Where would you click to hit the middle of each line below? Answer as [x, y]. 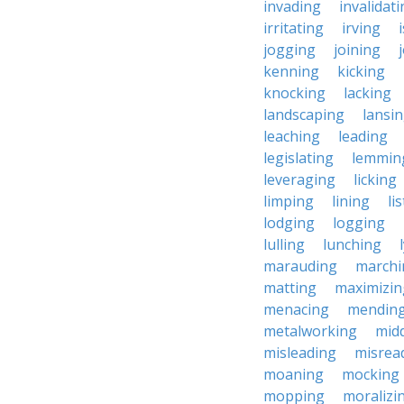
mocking [371, 374]
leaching [292, 136]
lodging [289, 223]
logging [359, 223]
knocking [294, 93]
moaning [294, 374]
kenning [291, 71]
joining [357, 50]
